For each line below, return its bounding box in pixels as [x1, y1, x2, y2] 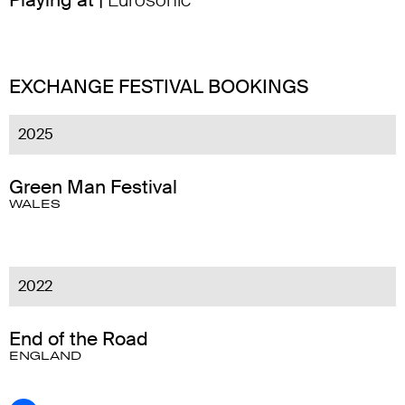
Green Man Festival [9, 174, 177, 201]
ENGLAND [9, 349, 81, 363]
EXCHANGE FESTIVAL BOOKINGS [9, 74, 308, 100]
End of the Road [9, 326, 148, 353]
